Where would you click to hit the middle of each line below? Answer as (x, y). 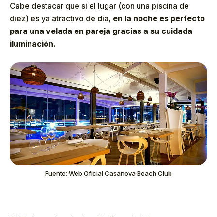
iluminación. (33, 44)
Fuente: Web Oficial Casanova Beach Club (108, 173)
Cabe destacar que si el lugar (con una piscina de (99, 6)
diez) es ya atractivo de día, (61, 19)
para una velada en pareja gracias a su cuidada (101, 31)
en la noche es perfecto (159, 19)
